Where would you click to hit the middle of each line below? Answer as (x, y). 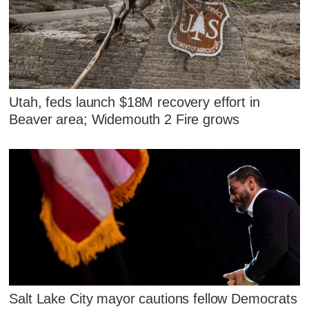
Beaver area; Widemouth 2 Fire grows (124, 120)
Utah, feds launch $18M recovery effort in (134, 102)
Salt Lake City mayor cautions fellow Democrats (153, 298)
